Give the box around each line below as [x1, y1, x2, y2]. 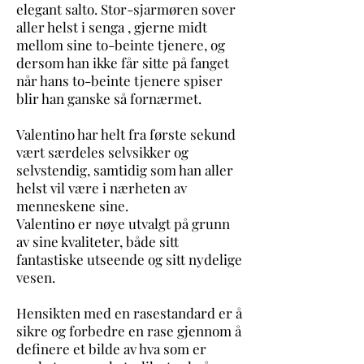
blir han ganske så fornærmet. [16, 89, 205, 107]
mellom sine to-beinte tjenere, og [16, 36, 225, 54]
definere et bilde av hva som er [16, 340, 206, 357]
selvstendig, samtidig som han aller [16, 161, 233, 179]
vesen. [16, 268, 58, 286]
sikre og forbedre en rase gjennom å [16, 322, 241, 340]
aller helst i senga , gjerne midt [16, 18, 207, 36]
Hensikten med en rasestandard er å [16, 304, 242, 322]
